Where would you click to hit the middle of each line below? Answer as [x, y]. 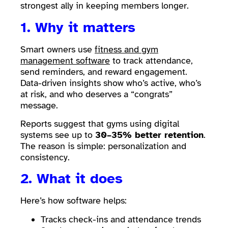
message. [39, 105]
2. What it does [72, 179]
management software [65, 60]
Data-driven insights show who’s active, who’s [111, 83]
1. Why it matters [78, 27]
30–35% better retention [149, 135]
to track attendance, [151, 60]
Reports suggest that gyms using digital [100, 123]
